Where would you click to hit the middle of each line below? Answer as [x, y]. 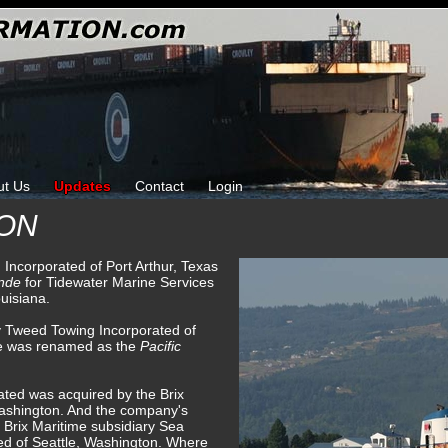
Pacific [160, 346]
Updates [82, 186]
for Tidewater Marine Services [119, 282]
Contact [159, 186]
